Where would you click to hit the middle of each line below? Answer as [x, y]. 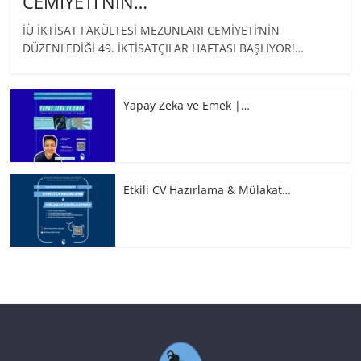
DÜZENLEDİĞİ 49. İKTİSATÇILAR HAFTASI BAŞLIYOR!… [164, 48]
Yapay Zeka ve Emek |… [187, 105]
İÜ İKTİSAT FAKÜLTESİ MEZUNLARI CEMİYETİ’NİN [151, 30]
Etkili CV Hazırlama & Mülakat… [207, 189]
